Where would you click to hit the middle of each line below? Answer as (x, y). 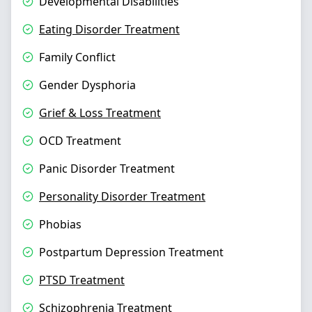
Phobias (60, 224)
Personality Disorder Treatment (122, 196)
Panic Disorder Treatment (107, 169)
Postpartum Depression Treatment (131, 252)
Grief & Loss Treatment (100, 113)
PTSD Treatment (82, 280)
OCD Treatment (80, 141)
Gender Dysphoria (87, 85)
